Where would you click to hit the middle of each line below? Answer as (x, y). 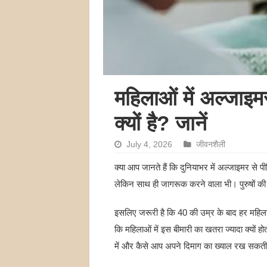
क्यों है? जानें (160, 123)
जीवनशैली (210, 145)
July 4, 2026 (149, 145)
